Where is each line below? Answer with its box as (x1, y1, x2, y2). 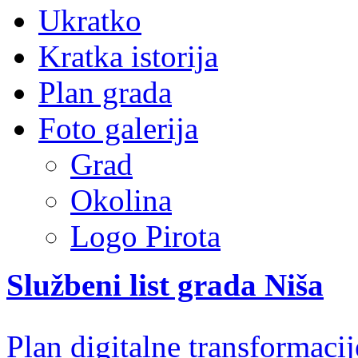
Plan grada (38, 74, 172, 109)
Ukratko (38, 2, 141, 38)
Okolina (70, 182, 172, 217)
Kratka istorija (38, 38, 218, 74)
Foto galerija (38, 110, 198, 145)
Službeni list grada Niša (6, 267, 324, 302)
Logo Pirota (70, 218, 221, 253)
